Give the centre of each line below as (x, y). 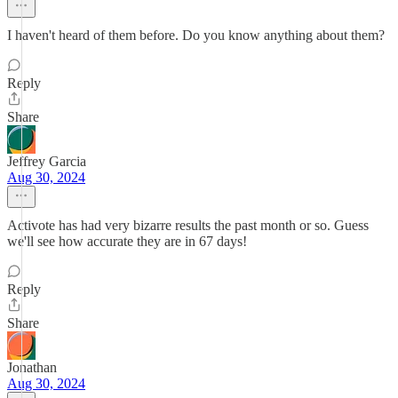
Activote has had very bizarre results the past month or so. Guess (188, 225)
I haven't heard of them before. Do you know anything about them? (196, 35)
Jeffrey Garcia (47, 161)
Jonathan (32, 367)
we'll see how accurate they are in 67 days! (127, 241)
